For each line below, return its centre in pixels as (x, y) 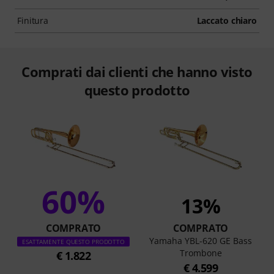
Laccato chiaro (227, 20)
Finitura (33, 20)
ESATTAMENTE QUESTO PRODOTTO (73, 241)
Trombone (201, 253)
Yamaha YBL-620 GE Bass (201, 240)
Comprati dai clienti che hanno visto (137, 71)
